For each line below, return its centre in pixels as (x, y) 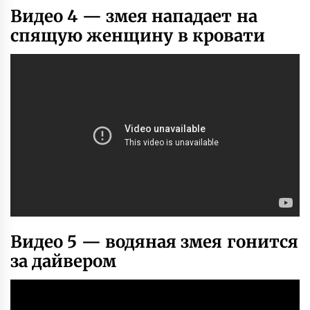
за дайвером (64, 261)
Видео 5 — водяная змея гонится (154, 241)
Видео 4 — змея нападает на (134, 17)
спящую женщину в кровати (138, 36)
